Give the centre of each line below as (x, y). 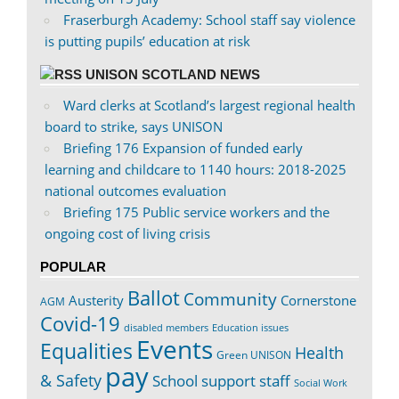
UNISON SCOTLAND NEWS (173, 74)
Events (175, 349)
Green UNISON (254, 354)
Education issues (250, 327)
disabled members (166, 327)
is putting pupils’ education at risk (147, 41)
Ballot (154, 297)
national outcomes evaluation (135, 191)
